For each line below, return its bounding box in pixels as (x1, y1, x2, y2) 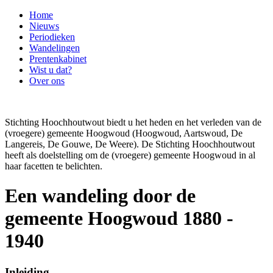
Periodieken (29, 32, 75, 42)
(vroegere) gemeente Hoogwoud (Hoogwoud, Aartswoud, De (5, 128, 243, 138)
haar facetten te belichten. (5, 161, 102, 171)
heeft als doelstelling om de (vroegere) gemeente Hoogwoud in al (5, 150, 255, 160)
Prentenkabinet (29, 54, 87, 64)
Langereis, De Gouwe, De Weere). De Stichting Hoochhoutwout (5, 139, 255, 149)
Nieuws (29, 21, 59, 31)
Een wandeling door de (5, 185, 196, 207)
